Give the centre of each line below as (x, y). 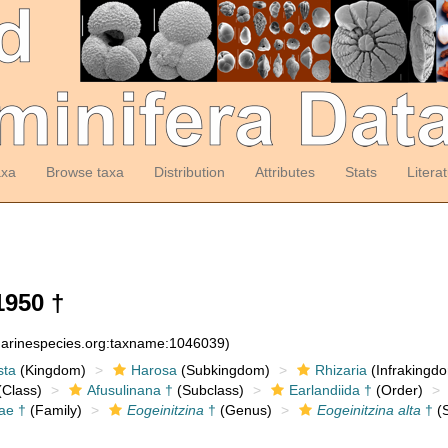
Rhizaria (340, 370)
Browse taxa (84, 172)
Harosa (153, 370)
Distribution (189, 172)
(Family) (53, 410)
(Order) (397, 390)
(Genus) (243, 410)
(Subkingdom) (223, 370)
